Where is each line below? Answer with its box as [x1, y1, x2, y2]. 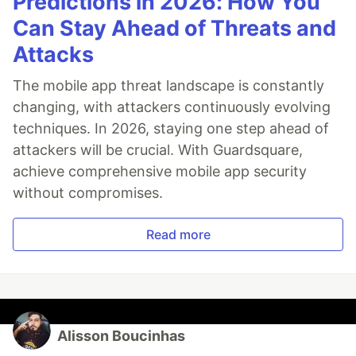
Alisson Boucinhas [57, 327, 185, 344]
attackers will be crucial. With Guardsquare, [13, 141, 303, 158]
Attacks [13, 41, 94, 68]
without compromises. [13, 184, 163, 201]
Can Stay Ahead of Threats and [13, 14, 336, 41]
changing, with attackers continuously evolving [13, 98, 331, 115]
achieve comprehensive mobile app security [13, 162, 307, 180]
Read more [145, 226, 211, 242]
